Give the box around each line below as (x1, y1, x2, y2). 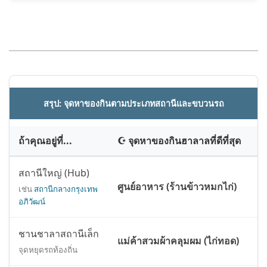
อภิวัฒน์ (18, 196, 45, 207)
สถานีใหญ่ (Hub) (18, 166, 89, 180)
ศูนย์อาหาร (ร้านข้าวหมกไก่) (117, 180, 237, 194)
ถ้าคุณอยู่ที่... (18, 134, 72, 148)
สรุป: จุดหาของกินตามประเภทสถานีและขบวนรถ (43, 98, 224, 110)
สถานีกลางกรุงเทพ (34, 184, 98, 195)
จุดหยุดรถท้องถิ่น (18, 244, 77, 256)
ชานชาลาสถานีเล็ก (18, 227, 99, 241)
